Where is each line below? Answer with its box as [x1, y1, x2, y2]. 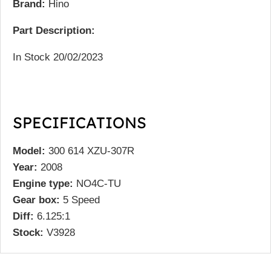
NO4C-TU [76, 177, 121, 189]
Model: [13, 145, 45, 157]
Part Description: [13, 24, 95, 36]
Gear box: [13, 194, 60, 206]
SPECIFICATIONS [13, 112, 146, 132]
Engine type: [13, 177, 73, 189]
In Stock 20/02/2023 [13, 51, 103, 63]
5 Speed [63, 194, 100, 206]
